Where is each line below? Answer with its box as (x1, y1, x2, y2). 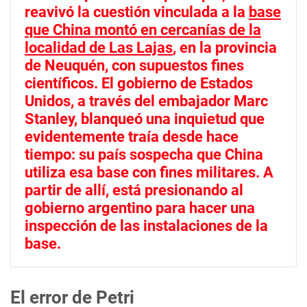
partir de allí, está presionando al (25, 182, 243, 199)
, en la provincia (173, 39, 277, 56)
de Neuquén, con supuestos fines (25, 57, 244, 74)
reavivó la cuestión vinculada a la (25, 3, 249, 21)
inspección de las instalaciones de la (25, 217, 268, 234)
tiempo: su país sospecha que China (25, 146, 263, 163)
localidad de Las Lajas (25, 39, 173, 56)
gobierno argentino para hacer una (25, 199, 255, 217)
